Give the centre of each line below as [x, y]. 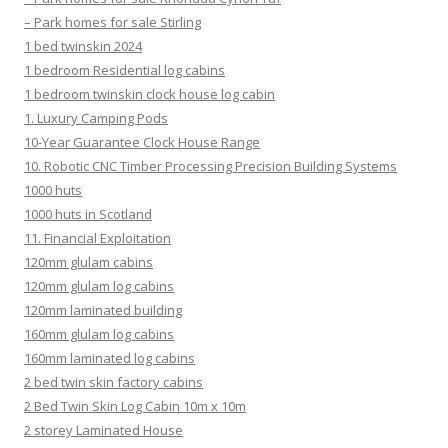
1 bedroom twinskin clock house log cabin [149, 93]
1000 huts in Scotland [88, 213]
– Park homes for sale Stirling [112, 21]
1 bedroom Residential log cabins [124, 69]
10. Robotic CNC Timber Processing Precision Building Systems [210, 165]
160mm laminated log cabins [109, 357]
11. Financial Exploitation [97, 237]
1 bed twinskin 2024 [83, 45]
